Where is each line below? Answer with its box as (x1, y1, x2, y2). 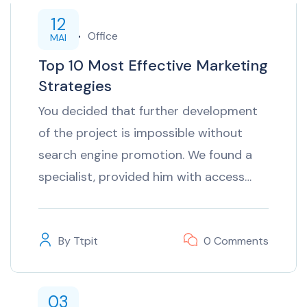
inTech (38, 28, 71, 43)
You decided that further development (38, 102, 258, 119)
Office (88, 28, 118, 43)
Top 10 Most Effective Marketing (38, 55, 268, 75)
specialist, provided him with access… (38, 168, 251, 185)
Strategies (38, 75, 112, 96)
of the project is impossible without (38, 124, 243, 141)
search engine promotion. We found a (38, 146, 252, 163)
